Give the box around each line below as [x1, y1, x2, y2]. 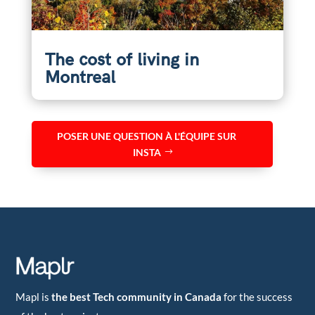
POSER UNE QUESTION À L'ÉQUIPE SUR [57, 130, 237, 143]
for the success [221, 290, 293, 304]
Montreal [44, 67, 115, 89]
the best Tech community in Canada [51, 290, 222, 304]
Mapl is [15, 290, 52, 304]
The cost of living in [44, 49, 199, 72]
